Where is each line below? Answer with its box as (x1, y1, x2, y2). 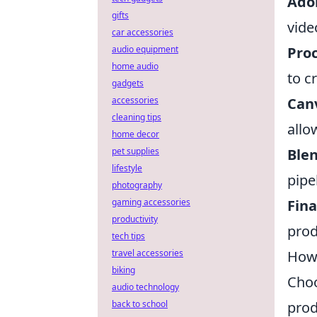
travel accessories (112, 247, 183, 259)
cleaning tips (112, 111, 161, 123)
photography (112, 179, 162, 191)
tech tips (112, 230, 145, 242)
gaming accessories (112, 196, 190, 208)
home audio (112, 60, 158, 72)
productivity (112, 213, 158, 225)
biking (112, 264, 135, 276)
